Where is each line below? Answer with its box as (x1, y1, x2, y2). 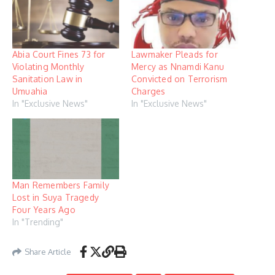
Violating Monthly (12, 61, 85, 72)
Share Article (25, 246, 71, 257)
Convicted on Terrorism (131, 74, 228, 84)
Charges (131, 86, 166, 96)
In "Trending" (12, 217, 63, 228)
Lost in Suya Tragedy (12, 192, 99, 203)
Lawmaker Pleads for (131, 49, 218, 60)
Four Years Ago (12, 204, 76, 215)
